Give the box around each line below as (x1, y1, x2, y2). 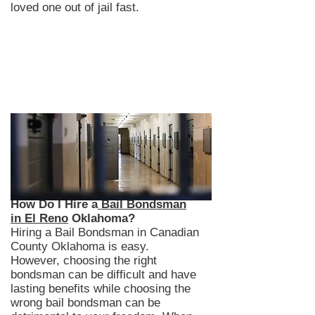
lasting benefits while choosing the (11, 282, 191, 295)
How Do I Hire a (11, 198, 98, 211)
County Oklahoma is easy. (11, 240, 149, 253)
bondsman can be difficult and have (11, 268, 196, 281)
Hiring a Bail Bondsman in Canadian (11, 226, 199, 239)
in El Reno (11, 212, 68, 225)
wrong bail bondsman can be (11, 296, 160, 309)
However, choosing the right (11, 254, 157, 267)
